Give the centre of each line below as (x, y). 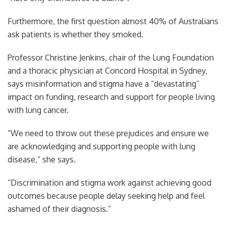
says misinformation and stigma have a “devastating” (103, 83)
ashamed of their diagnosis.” (59, 209)
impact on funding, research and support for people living (111, 97)
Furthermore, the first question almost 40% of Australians (113, 21)
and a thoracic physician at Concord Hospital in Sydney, (107, 70)
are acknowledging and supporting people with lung (101, 146)
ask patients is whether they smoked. (75, 34)
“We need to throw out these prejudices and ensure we (108, 133)
